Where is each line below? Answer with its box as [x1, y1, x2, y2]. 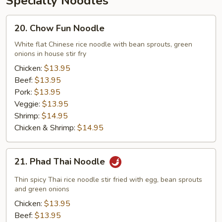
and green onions [14, 184, 69, 194]
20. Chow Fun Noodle [14, 22, 105, 34]
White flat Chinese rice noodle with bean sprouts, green [14, 39, 192, 49]
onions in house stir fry [14, 49, 86, 58]
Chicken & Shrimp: [14, 122, 77, 133]
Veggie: [14, 98, 42, 110]
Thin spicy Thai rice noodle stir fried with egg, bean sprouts [14, 174, 202, 184]
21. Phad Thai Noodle [14, 155, 108, 167]
